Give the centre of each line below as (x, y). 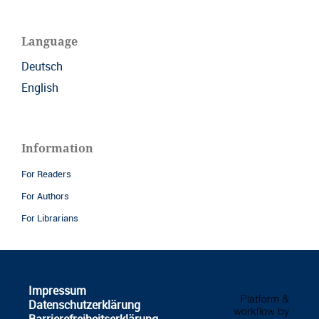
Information (57, 148)
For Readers (46, 173)
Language (49, 41)
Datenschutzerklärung (84, 304)
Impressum (57, 290)
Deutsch (42, 66)
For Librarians (50, 218)
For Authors (45, 195)
